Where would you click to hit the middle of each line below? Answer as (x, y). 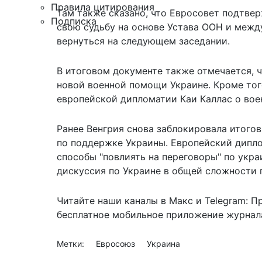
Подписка (74, 21)
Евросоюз (117, 244)
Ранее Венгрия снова (107, 129)
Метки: (72, 244)
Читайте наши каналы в (113, 201)
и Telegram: (222, 201)
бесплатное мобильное (110, 215)
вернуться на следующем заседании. (143, 41)
